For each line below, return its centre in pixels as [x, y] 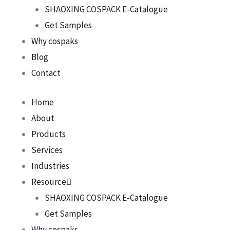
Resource [49, 181]
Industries [50, 166]
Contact [46, 73]
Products [49, 134]
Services [47, 150]
